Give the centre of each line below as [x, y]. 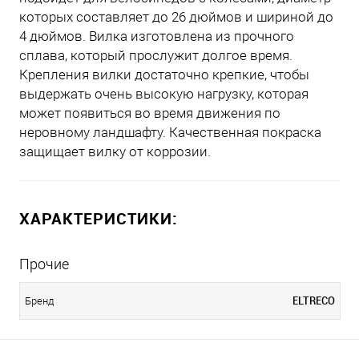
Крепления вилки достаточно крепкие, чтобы [164, 75]
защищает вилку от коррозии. [115, 152]
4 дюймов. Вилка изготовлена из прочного [157, 36]
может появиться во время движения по [150, 113]
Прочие [44, 264]
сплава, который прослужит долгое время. [156, 56]
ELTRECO [314, 301]
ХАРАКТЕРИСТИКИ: [99, 219]
